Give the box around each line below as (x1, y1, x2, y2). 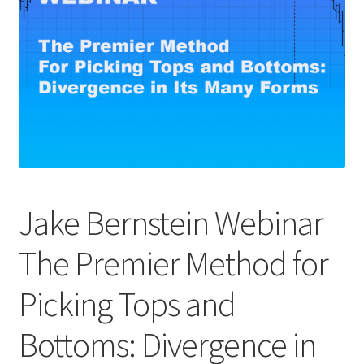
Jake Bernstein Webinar (18, 201, 323, 245)
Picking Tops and (18, 283, 236, 326)
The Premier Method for (18, 242, 328, 285)
